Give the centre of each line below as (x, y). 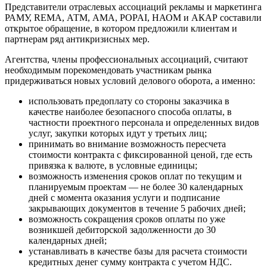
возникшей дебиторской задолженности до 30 (122, 230)
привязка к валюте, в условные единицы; (113, 166)
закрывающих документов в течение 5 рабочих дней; (137, 209)
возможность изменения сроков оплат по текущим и (135, 176)
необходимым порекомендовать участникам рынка (108, 70)
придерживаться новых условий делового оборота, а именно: (130, 81)
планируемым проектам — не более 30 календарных (136, 187)
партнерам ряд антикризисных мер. (77, 39)
